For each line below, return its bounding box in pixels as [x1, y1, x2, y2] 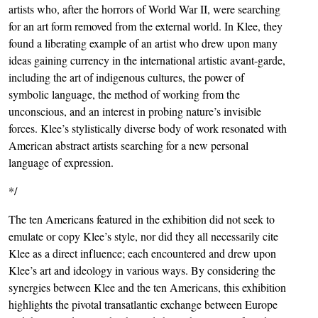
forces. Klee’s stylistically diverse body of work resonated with [9, 120, 287, 136]
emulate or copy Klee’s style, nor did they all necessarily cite [9, 228, 278, 243]
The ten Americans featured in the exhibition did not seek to [9, 211, 275, 226]
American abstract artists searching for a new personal [9, 137, 248, 153]
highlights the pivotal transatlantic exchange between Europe [9, 296, 278, 312]
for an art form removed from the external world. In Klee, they [9, 18, 283, 33]
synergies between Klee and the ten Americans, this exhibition [9, 279, 286, 295]
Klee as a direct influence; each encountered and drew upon [9, 245, 276, 261]
